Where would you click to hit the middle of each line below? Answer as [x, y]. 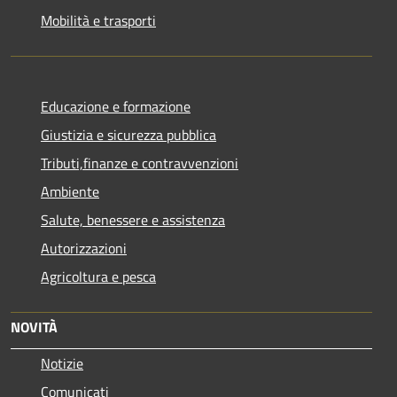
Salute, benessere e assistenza [133, 219]
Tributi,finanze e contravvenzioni [140, 163]
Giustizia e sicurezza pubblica [128, 134]
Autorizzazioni [84, 248]
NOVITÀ [34, 327]
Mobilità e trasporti [98, 20]
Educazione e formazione [116, 106]
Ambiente [70, 191]
